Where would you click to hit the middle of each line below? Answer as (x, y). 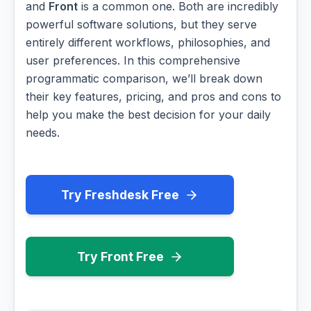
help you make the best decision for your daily (148, 115)
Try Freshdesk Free (120, 195)
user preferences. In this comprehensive (133, 61)
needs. (43, 133)
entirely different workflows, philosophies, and (148, 43)
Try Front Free (120, 257)
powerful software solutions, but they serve (141, 25)
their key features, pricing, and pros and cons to (153, 97)
